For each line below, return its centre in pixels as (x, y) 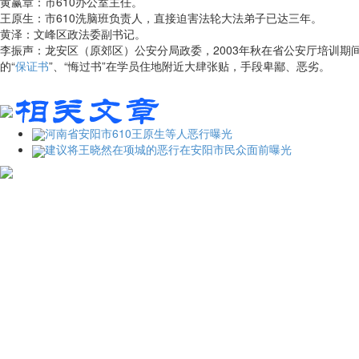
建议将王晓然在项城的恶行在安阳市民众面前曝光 (168, 149)
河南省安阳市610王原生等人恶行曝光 (139, 133)
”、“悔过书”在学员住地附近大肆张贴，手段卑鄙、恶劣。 (190, 66)
